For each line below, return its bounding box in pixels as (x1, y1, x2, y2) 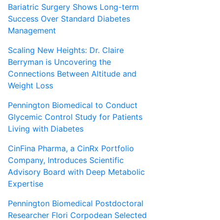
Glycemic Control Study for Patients (8, 112, 142, 122)
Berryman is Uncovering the (8, 57, 111, 67)
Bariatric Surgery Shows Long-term (8, 2, 139, 12)
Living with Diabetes (8, 124, 83, 134)
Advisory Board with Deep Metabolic (8, 167, 145, 177)
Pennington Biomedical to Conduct (8, 100, 137, 110)
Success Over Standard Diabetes (8, 14, 130, 24)
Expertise (8, 179, 43, 189)
